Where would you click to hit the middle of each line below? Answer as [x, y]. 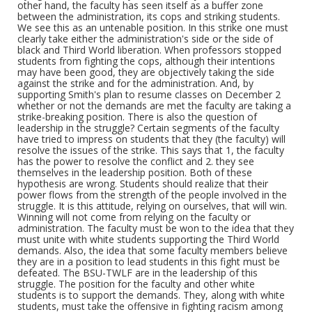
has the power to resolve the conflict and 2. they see [136, 161]
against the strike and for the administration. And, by [135, 83]
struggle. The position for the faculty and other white [136, 284]
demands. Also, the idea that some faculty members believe [153, 250]
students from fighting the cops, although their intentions [146, 61]
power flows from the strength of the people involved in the [152, 195]
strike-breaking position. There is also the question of [137, 117]
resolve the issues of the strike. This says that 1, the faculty [151, 150]
